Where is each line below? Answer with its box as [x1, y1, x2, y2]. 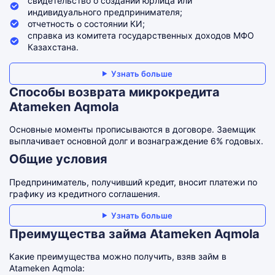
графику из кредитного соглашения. [9, 188, 160, 199]
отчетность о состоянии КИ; [28, 18, 145, 29]
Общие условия [9, 152, 107, 166]
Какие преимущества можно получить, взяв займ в [9, 251, 227, 261]
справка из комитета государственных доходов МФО [28, 30, 254, 41]
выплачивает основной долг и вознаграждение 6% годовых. [9, 136, 263, 146]
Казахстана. [28, 42, 79, 52]
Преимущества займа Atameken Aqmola [9, 227, 260, 241]
